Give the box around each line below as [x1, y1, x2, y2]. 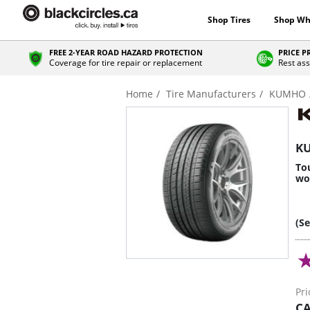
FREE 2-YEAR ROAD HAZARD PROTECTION [48, 47, 203, 57]
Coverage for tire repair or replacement [48, 57, 202, 69]
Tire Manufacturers [166, 87, 256, 100]
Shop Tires [207, 14, 250, 26]
